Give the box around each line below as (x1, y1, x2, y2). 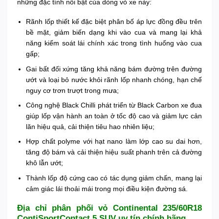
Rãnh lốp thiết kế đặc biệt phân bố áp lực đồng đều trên (26, 18, 202, 26)
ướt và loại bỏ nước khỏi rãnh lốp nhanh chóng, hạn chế (26, 75, 202, 84)
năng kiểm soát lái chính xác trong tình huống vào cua (26, 39, 202, 47)
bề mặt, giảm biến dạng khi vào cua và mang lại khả (26, 28, 202, 37)
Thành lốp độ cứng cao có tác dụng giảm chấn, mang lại (26, 174, 202, 182)
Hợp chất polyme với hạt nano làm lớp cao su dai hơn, (26, 137, 202, 146)
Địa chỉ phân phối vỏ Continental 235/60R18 (17, 203, 202, 213)
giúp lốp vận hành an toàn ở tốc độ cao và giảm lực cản (26, 111, 202, 120)
